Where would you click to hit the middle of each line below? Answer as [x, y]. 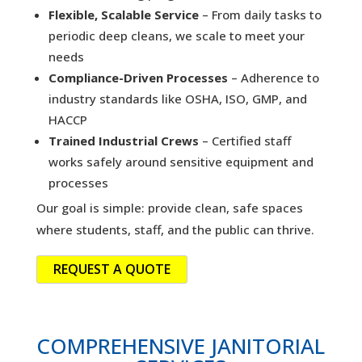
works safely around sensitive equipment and [181, 162]
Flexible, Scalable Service [123, 15]
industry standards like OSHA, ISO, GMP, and [177, 99]
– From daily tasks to [260, 15]
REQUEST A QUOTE [112, 269]
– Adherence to [273, 78]
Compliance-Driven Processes [138, 78]
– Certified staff [244, 141]
